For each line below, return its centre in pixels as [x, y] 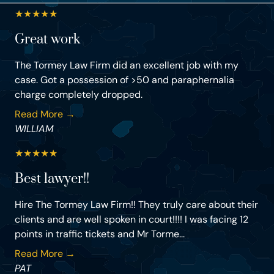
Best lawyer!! [52, 179]
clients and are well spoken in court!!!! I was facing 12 [131, 220]
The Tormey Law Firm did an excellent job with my [127, 65]
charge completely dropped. [79, 95]
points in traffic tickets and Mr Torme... [100, 234]
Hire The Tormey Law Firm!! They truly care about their [136, 205]
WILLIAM [34, 129]
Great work [47, 40]
